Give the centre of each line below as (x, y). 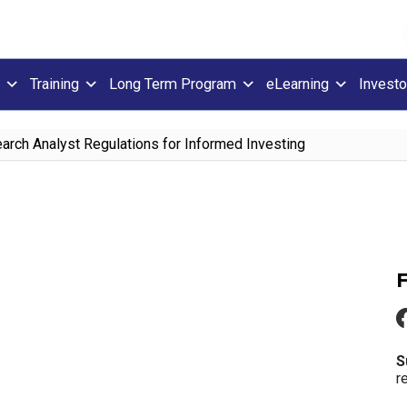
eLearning (298, 84)
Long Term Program (173, 84)
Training (55, 84)
